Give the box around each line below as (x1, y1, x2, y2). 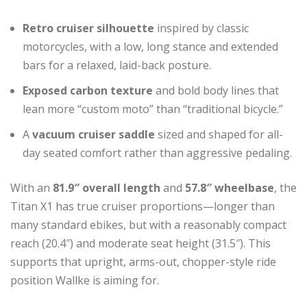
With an (10, 180, 53, 195)
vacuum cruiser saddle (32, 126, 155, 142)
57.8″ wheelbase (185, 180, 274, 195)
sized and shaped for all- (155, 126, 283, 142)
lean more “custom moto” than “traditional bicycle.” (23, 101, 283, 116)
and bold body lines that (153, 82, 279, 98)
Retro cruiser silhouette (23, 20, 154, 36)
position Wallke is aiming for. (10, 272, 159, 288)
